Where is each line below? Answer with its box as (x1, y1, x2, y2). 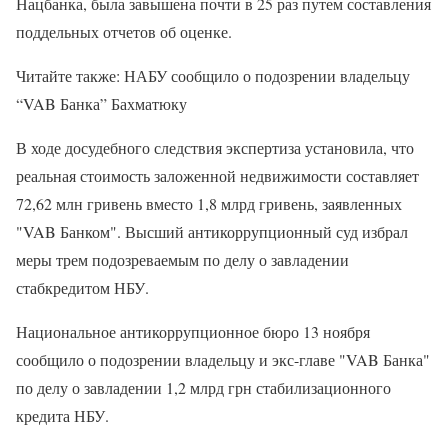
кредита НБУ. (16, 405, 109, 426)
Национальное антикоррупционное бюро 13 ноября (16, 321, 370, 342)
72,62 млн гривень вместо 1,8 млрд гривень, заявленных (16, 193, 402, 214)
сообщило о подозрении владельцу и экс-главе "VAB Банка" (16, 349, 430, 370)
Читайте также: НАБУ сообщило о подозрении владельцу (16, 65, 410, 86)
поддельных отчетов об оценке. (16, 21, 232, 42)
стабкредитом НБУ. (16, 277, 149, 298)
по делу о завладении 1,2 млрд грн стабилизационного (16, 377, 391, 398)
